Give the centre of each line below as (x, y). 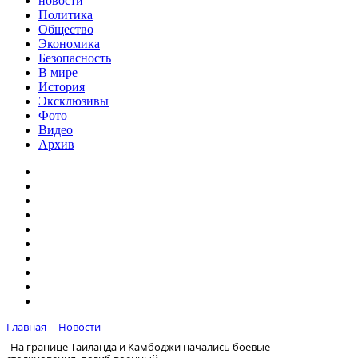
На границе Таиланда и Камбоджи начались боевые (140, 346)
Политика (66, 15)
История (62, 87)
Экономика (69, 44)
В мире (58, 72)
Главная (26, 327)
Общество (66, 29)
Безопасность (75, 58)
